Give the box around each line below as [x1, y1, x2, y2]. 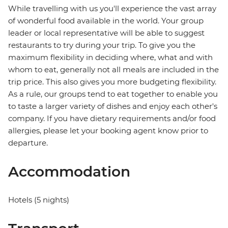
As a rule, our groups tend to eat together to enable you [8, 89, 218, 99]
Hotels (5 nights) [8, 195, 69, 205]
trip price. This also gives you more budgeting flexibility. [8, 77, 216, 87]
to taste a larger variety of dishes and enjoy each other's [8, 101, 217, 111]
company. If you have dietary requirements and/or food [8, 113, 216, 124]
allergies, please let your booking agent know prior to [8, 126, 208, 136]
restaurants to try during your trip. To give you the [8, 40, 195, 50]
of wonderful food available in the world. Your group [8, 16, 204, 26]
